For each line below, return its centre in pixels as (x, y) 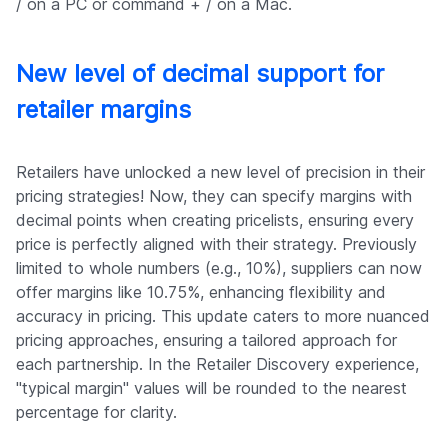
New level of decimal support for (200, 74)
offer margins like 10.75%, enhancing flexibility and (201, 292)
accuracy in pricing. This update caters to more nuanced (223, 316)
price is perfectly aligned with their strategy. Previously (216, 244)
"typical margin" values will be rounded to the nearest (211, 388)
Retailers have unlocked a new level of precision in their (220, 172)
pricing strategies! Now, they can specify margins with (214, 196)
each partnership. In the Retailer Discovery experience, (217, 364)
